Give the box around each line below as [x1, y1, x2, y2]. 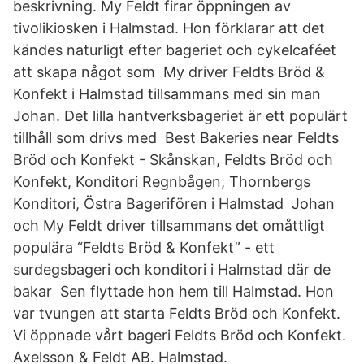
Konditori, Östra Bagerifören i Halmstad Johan [13, 195, 335, 212]
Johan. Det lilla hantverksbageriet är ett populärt [13, 107, 348, 124]
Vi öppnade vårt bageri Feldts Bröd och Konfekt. [13, 327, 346, 344]
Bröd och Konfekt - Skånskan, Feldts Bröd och [13, 151, 333, 168]
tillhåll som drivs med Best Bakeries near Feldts [13, 129, 339, 146]
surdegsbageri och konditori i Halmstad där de [13, 261, 331, 278]
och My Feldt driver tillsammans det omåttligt [13, 217, 325, 234]
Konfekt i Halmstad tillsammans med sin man [13, 85, 321, 102]
